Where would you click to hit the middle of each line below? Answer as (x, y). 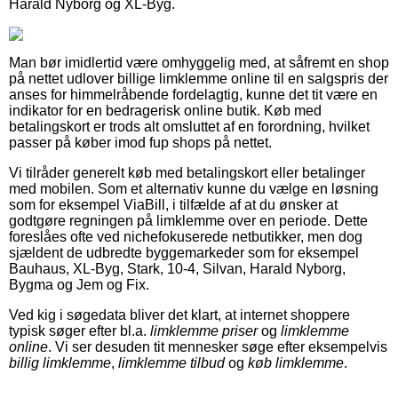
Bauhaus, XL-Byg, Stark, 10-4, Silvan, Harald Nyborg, (177, 268)
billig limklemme (60, 362)
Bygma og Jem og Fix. (79, 284)
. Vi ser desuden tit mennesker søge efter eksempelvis (218, 346)
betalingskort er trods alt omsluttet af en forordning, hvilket (189, 126)
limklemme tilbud (171, 362)
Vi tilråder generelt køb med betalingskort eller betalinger (187, 172)
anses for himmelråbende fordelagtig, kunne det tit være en (193, 94)
